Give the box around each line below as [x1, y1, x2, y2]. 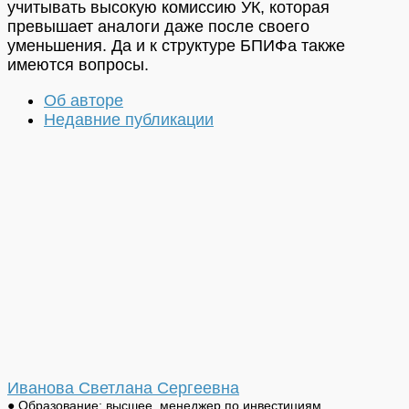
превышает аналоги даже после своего [7, 16, 309, 36]
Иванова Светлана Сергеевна [7, 379, 239, 398]
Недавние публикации [44, 110, 214, 129]
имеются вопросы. [7, 55, 149, 74]
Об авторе [44, 90, 123, 110]
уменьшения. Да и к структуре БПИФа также [7, 36, 345, 55]
